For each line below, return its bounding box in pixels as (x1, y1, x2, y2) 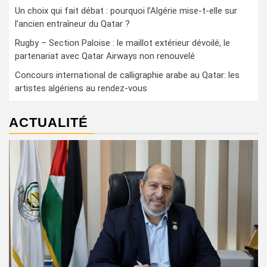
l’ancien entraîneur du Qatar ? (15, 18, 130, 29)
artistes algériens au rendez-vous (15, 83, 147, 94)
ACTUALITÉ (9, 115, 88, 130)
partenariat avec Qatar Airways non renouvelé (15, 51, 195, 61)
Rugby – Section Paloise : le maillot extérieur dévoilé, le (15, 38, 230, 48)
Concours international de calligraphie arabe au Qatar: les (15, 70, 240, 80)
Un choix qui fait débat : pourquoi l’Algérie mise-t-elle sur (15, 5, 237, 16)
